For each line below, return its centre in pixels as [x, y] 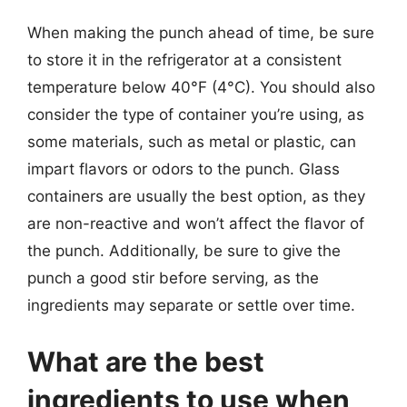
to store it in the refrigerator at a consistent [184, 60]
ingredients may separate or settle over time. [191, 305]
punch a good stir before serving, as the [173, 278]
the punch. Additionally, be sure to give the [184, 251]
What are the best [146, 361]
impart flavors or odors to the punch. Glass [184, 169]
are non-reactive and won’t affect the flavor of [196, 223]
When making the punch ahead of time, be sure [201, 33]
